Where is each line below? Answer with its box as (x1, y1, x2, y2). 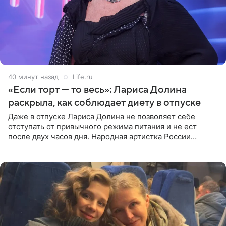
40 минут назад (8, 72, 59, 81)
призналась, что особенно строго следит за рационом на (8, 141, 219, 151)
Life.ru (73, 72, 93, 81)
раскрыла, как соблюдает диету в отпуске (8, 97, 201, 108)
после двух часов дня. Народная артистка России (8, 131, 191, 141)
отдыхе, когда (8, 151, 59, 161)
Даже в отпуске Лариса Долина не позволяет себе (8, 111, 195, 121)
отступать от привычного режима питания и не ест (8, 121, 197, 131)
